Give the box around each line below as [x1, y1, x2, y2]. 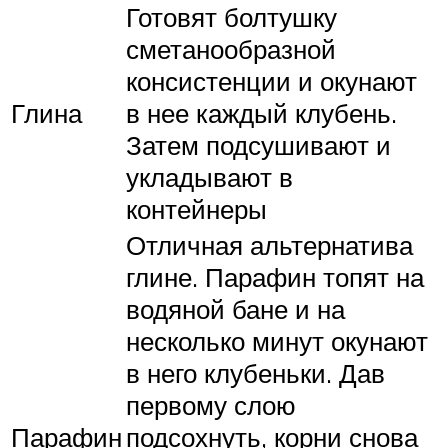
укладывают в [126, 161, 293, 194]
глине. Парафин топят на [126, 261, 424, 294]
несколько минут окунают [126, 325, 428, 358]
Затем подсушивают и [126, 129, 391, 162]
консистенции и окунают [126, 65, 417, 98]
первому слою [126, 389, 296, 422]
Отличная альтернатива [126, 229, 413, 262]
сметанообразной [126, 33, 336, 66]
